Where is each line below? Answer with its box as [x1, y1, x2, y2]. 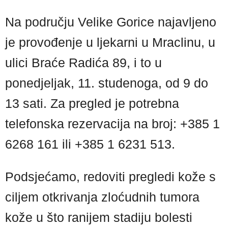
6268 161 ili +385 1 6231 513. [5, 136, 175, 151]
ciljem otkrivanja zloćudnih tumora [5, 189, 199, 204]
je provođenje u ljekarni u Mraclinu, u [5, 35, 215, 49]
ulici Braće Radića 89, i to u [5, 55, 162, 70]
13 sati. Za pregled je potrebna [5, 96, 179, 110]
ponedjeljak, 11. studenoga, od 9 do [5, 75, 208, 90]
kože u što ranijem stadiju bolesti [5, 210, 192, 224]
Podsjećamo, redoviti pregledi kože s [5, 169, 216, 184]
